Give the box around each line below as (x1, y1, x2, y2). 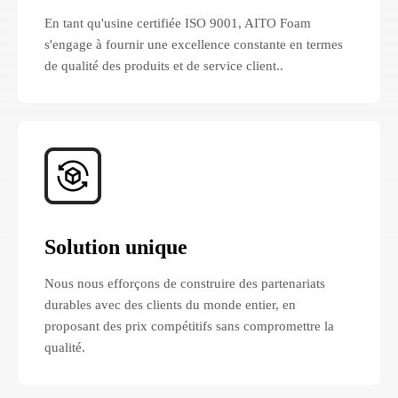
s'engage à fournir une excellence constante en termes (44, 36, 343, 52)
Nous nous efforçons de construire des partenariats (44, 275, 325, 291)
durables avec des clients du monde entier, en (44, 297, 296, 312)
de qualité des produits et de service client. (44, 58, 280, 73)
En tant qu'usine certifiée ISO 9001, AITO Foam (44, 15, 311, 30)
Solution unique (44, 235, 187, 259)
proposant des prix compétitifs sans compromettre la (44, 318, 334, 333)
